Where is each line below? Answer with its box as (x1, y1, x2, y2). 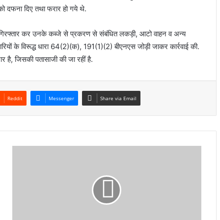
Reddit (7, 95, 23, 102)
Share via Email (100, 95, 137, 102)
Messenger (49, 95, 75, 102)
